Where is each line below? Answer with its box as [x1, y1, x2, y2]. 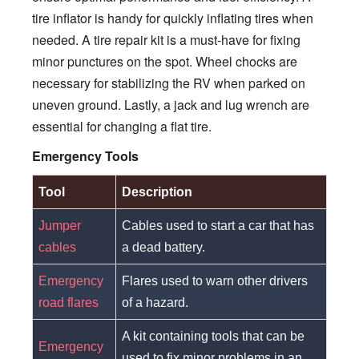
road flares [38, 295, 99, 309]
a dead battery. [122, 240, 206, 254]
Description [122, 184, 193, 199]
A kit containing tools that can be [122, 329, 305, 343]
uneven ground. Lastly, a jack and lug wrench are [32, 95, 309, 114]
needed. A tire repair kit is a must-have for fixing [32, 30, 301, 49]
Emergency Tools [32, 146, 139, 165]
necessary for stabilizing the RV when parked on [32, 73, 305, 92]
